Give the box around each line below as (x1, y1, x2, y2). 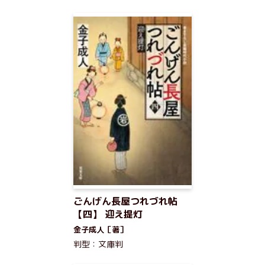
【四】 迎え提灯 (73, 208, 143, 221)
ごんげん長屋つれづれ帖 (73, 195, 177, 208)
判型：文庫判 (73, 238, 123, 250)
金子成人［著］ (73, 224, 127, 235)
